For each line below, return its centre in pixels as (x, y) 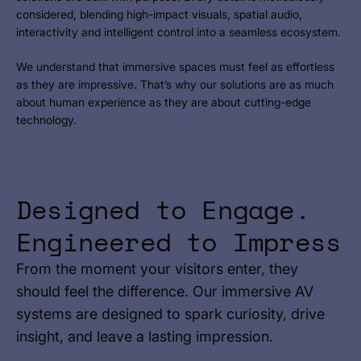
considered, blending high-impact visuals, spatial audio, (159, 14)
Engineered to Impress (179, 242)
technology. (46, 120)
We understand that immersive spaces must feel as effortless (175, 66)
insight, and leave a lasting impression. (145, 336)
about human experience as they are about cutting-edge (164, 102)
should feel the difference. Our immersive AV (165, 291)
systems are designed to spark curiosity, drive (170, 314)
